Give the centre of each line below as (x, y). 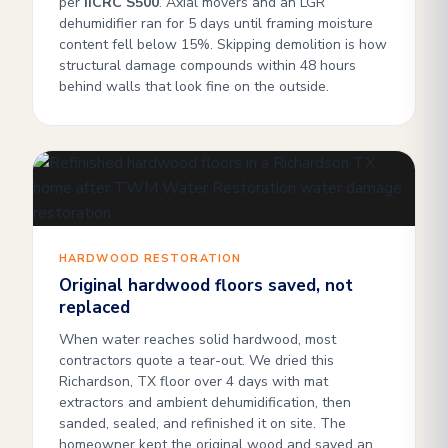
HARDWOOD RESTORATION (150, 258)
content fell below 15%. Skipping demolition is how (223, 44)
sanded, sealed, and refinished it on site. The (202, 423)
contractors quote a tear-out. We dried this (196, 360)
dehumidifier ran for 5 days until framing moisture (216, 23)
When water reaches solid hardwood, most (197, 339)
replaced (94, 307)
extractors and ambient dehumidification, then (205, 402)
